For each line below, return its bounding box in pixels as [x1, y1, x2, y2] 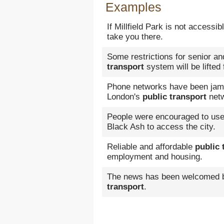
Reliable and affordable [107, 142, 195, 151]
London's [107, 92, 142, 101]
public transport [142, 92, 206, 101]
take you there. [107, 32, 163, 41]
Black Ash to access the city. [107, 122, 215, 131]
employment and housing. [107, 152, 202, 161]
